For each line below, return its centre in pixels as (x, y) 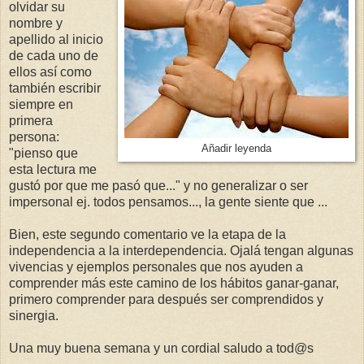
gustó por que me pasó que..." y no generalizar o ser (158, 185)
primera (31, 120)
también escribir (55, 88)
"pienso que (43, 153)
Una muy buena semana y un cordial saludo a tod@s (161, 348)
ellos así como (50, 71)
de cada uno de (54, 55)
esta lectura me (53, 169)
